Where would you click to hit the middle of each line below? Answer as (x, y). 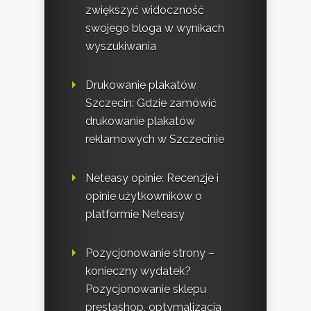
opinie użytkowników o (144, 196)
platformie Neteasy (135, 215)
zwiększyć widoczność (145, 10)
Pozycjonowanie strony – (150, 253)
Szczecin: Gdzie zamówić (151, 103)
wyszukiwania (121, 47)
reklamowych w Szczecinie (155, 140)
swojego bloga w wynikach (155, 28)
